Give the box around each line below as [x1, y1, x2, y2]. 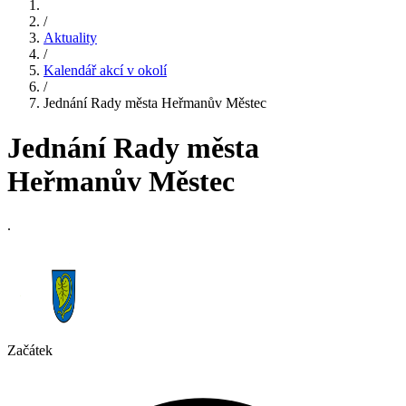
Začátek [7, 343, 53, 359]
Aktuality [43, 30, 97, 46]
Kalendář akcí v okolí [43, 63, 167, 79]
